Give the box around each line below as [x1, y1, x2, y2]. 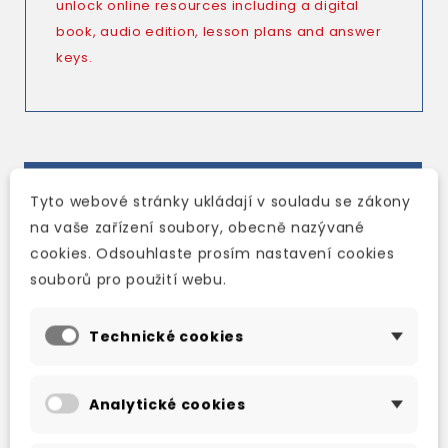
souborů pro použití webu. [30, 269, 227, 290]
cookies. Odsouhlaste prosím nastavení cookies [30, 243, 395, 264]
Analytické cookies [89, 394, 246, 415]
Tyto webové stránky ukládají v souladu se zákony [30, 191, 411, 212]
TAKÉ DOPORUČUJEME [39, 179, 214, 199]
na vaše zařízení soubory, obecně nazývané [30, 217, 365, 238]
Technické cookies [89, 326, 244, 347]
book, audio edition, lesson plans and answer [56, 22, 382, 41]
